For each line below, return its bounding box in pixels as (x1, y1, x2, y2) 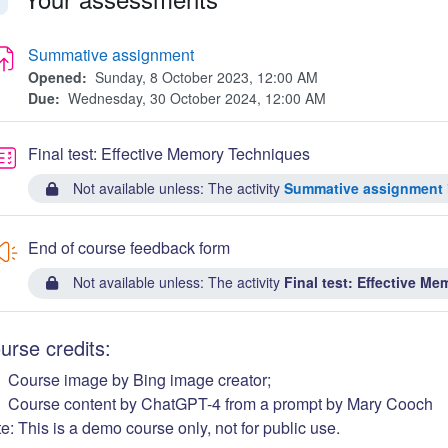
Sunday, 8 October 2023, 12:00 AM (90, 67, 318, 87)
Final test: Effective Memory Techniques (27, 142, 310, 165)
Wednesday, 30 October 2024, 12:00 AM (63, 88, 326, 108)
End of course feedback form (27, 236, 230, 259)
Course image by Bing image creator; (7, 368, 271, 391)
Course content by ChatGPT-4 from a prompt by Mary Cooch (7, 392, 433, 415)
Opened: (27, 67, 87, 87)
